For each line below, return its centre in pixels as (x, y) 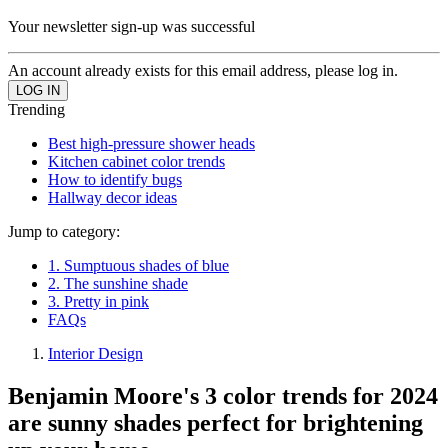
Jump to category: (64, 231)
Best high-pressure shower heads (151, 143)
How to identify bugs (115, 179)
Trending (36, 109)
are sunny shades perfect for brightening (215, 422)
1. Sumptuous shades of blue (138, 265)
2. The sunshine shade (118, 283)
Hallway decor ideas (112, 197)
